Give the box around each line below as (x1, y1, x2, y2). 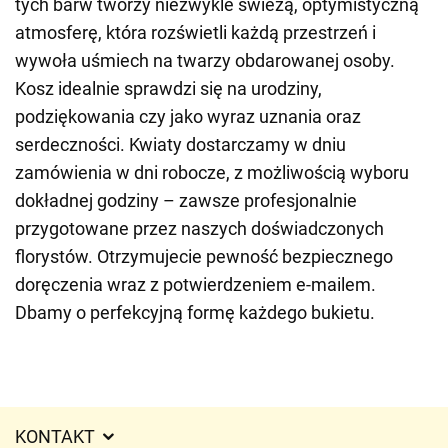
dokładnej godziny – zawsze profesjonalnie (15, 190, 357, 211)
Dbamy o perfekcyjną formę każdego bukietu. (15, 302, 375, 323)
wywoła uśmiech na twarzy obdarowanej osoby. (15, 50, 395, 71)
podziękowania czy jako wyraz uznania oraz (15, 106, 361, 127)
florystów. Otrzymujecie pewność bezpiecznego (15, 246, 393, 267)
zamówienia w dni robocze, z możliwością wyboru (15, 162, 409, 183)
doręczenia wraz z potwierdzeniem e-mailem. (15, 274, 376, 295)
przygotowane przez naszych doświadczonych (15, 218, 384, 239)
